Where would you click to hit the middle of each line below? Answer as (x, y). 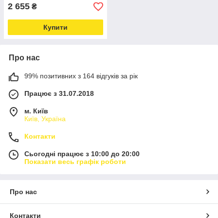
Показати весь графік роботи (75, 162)
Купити (55, 27)
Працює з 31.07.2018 (59, 93)
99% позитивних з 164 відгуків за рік (81, 76)
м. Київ (36, 111)
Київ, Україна (45, 119)
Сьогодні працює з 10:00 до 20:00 (82, 154)
